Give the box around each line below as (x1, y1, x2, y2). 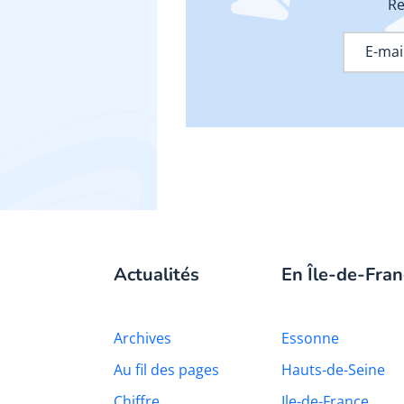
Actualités (114, 262, 199, 287)
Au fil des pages (114, 359, 219, 380)
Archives (114, 327, 171, 348)
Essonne (281, 327, 339, 348)
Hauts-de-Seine (281, 359, 385, 380)
